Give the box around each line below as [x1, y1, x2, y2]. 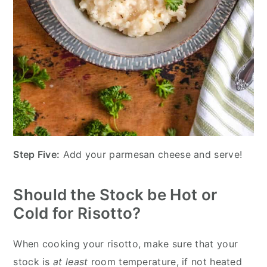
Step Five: [13, 148, 60, 160]
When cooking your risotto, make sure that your [13, 237, 238, 250]
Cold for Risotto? [13, 203, 141, 222]
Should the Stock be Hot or [13, 185, 218, 204]
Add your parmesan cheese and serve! [60, 148, 243, 160]
